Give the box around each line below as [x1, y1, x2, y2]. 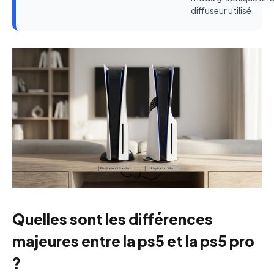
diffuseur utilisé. [191, 4, 254, 16]
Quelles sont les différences [12, 209, 213, 228]
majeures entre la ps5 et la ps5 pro [12, 231, 254, 250]
